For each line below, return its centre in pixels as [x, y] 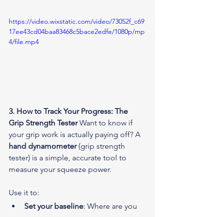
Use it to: [24, 193]
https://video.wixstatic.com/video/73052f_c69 [77, 22]
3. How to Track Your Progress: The [69, 111]
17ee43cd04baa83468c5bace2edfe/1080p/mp [77, 32]
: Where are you [111, 206]
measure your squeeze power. [60, 170]
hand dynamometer [43, 146]
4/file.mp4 [24, 42]
